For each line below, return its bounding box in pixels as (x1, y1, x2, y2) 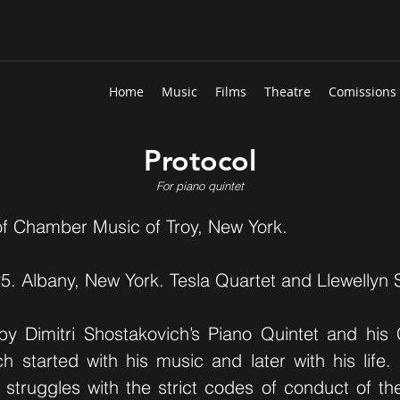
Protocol (144, 142, 256, 178)
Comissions (329, 83, 396, 100)
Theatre (264, 83, 311, 100)
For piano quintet (156, 179, 244, 193)
